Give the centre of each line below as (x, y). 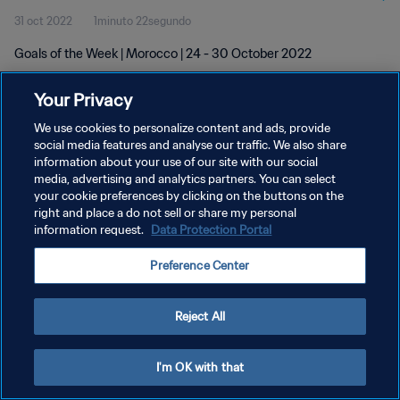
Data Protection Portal (212, 230)
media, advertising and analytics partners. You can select (185, 179)
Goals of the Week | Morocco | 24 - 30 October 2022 (163, 54)
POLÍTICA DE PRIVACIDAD (81, 181)
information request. (91, 230)
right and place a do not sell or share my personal (166, 213)
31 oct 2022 (43, 21)
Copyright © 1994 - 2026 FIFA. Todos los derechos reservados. (142, 270)
